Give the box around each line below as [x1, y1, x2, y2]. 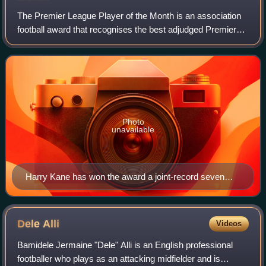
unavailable [112, 124, 154, 134]
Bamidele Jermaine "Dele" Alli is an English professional [17, 239, 233, 250]
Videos [216, 218, 242, 228]
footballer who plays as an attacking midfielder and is [17, 253, 221, 264]
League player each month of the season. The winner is [17, 37, 232, 48]
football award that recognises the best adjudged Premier [17, 24, 237, 34]
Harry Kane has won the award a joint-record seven [26, 171, 224, 182]
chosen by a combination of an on [17, 51, 148, 62]
